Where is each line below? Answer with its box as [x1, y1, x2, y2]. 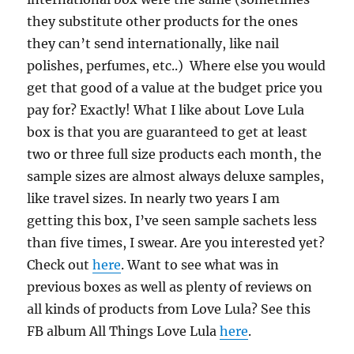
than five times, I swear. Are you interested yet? [27, 234, 326, 250]
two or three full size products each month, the [27, 145, 322, 162]
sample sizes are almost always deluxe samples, [27, 168, 325, 184]
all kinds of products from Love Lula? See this [27, 300, 311, 317]
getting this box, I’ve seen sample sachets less [27, 212, 318, 228]
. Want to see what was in [121, 256, 280, 273]
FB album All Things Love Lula [27, 322, 220, 339]
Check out [27, 256, 93, 273]
